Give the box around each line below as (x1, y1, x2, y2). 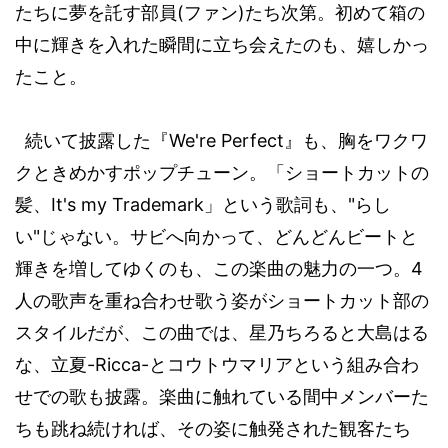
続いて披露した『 (25, 131, 169, 151)
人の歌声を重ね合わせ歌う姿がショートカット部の (15, 291, 429, 311)
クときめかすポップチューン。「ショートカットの (15, 163, 429, 183)
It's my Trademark (51, 194, 204, 215)
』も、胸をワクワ (284, 131, 428, 151)
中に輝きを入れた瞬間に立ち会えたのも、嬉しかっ (15, 35, 429, 55)
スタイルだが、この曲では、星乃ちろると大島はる (15, 323, 429, 343)
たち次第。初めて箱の (245, 3, 425, 23)
